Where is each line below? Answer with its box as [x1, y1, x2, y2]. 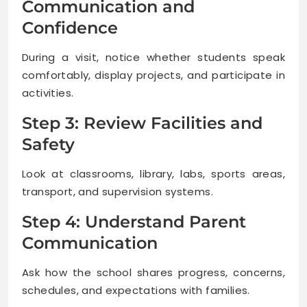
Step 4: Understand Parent [22, 211, 246, 232]
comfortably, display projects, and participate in [22, 67, 285, 82]
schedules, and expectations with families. [22, 282, 250, 297]
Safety [22, 134, 75, 154]
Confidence [22, 17, 118, 38]
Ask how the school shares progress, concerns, [22, 265, 285, 280]
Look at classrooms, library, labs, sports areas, [22, 166, 285, 181]
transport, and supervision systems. [22, 184, 213, 199]
